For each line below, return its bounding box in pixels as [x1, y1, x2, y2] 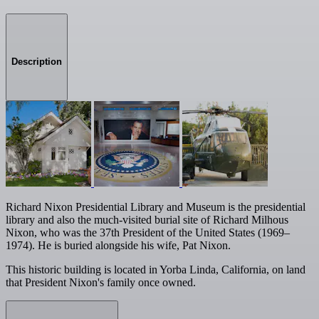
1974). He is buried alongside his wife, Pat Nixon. [6, 239, 231, 252]
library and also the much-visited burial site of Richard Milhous [6, 214, 288, 226]
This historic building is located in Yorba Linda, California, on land [6, 263, 305, 276]
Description [11, 56, 62, 68]
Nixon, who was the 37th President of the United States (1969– [6, 226, 290, 239]
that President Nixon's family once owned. [6, 276, 196, 289]
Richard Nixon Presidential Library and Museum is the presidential [6, 201, 305, 214]
